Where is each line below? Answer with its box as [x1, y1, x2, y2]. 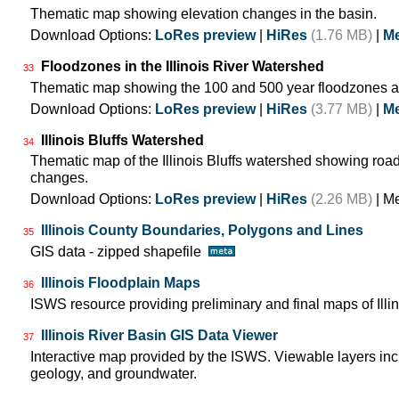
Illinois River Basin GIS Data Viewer [41, 327, 278, 343]
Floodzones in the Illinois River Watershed [41, 58, 324, 74]
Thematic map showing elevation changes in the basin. [30, 6, 377, 22]
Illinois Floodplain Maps [41, 274, 200, 290]
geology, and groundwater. [30, 365, 197, 381]
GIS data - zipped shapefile [30, 243, 208, 259]
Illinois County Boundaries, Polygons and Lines [41, 223, 363, 239]
